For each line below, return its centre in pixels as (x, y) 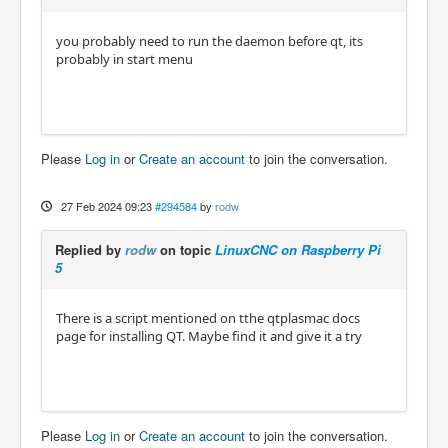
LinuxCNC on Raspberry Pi (298, 249)
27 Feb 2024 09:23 (106, 206)
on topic (185, 249)
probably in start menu (124, 59)
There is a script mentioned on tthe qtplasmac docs (208, 318)
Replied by (90, 249)
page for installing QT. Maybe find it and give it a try (209, 336)
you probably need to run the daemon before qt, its (209, 41)
